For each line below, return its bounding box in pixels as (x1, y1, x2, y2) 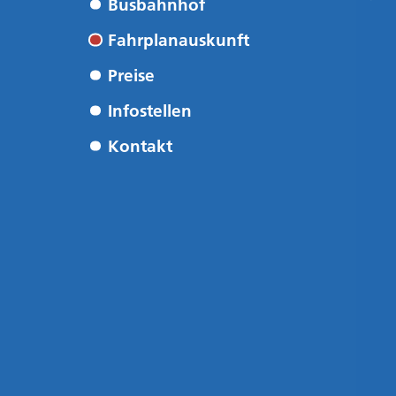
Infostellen (107, 100, 192, 121)
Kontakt (107, 135, 172, 156)
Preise (107, 65, 155, 86)
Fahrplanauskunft (107, 29, 249, 50)
